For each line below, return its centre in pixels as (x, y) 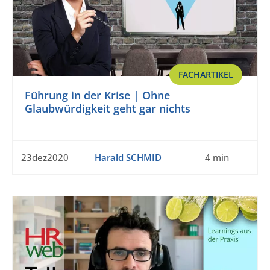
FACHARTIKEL (206, 75)
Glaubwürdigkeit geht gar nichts (108, 109)
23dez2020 (45, 158)
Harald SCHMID (128, 158)
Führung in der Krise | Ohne (97, 96)
